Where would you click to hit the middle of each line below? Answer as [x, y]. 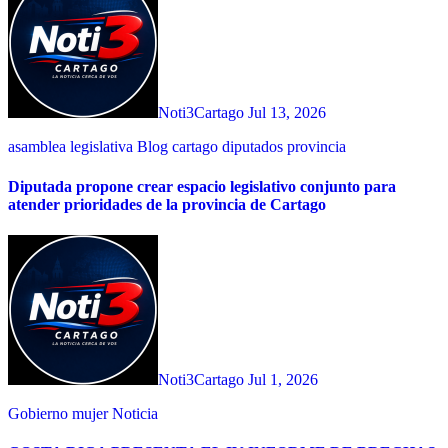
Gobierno [40, 413]
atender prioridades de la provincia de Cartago [167, 204]
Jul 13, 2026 [287, 113]
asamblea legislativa [72, 147]
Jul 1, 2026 [283, 379]
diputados [254, 147]
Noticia [135, 413]
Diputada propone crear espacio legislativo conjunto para [202, 186]
